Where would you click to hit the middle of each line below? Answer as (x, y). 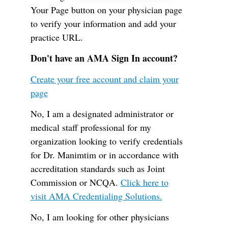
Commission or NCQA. (75, 182)
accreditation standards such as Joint (97, 168)
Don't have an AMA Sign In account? (104, 58)
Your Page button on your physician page (106, 10)
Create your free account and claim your (104, 79)
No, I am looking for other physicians (99, 217)
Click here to (144, 182)
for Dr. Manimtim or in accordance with (104, 155)
